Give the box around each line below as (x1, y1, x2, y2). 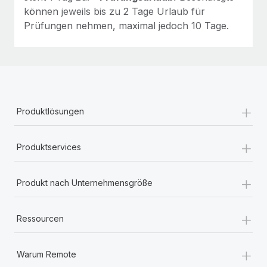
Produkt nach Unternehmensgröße (17, 177, 153, 188)
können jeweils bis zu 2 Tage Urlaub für (24, 5, 205, 17)
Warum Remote (17, 249, 76, 259)
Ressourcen (17, 213, 64, 223)
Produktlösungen (17, 105, 84, 116)
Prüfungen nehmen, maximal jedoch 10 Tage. (24, 19, 229, 32)
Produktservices (17, 141, 81, 152)
